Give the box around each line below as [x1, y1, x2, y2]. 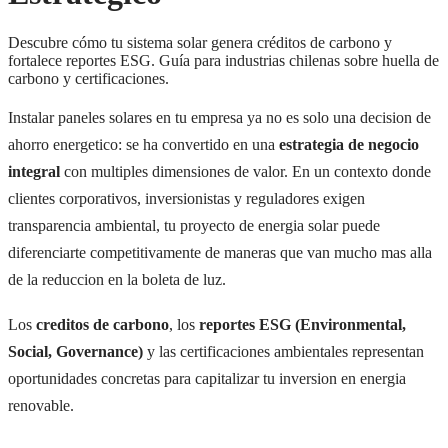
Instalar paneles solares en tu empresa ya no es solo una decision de [8, 108, 431, 126]
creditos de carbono [36, 316, 169, 334]
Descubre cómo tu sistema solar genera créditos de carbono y [8, 33, 392, 51]
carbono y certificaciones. [8, 69, 169, 87]
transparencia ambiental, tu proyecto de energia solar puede [8, 216, 380, 234]
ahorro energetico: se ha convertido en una [8, 135, 279, 153]
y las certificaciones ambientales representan [143, 343, 424, 361]
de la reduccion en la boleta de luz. [8, 270, 226, 288]
